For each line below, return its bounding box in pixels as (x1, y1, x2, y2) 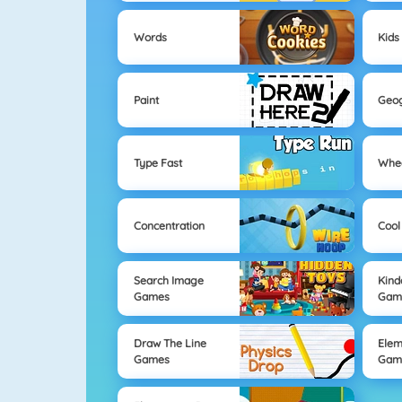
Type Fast (133, 155, 182, 170)
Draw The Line (133, 336, 206, 350)
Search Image (133, 273, 204, 287)
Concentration (133, 218, 205, 232)
